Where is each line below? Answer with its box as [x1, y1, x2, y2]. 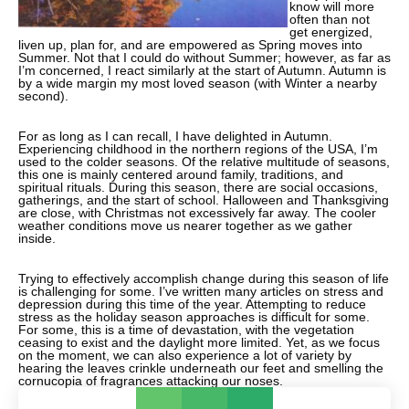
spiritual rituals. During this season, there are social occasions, [18, 179, 378, 194]
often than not [289, 11, 370, 26]
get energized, [289, 24, 372, 39]
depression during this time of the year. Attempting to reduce [18, 296, 366, 311]
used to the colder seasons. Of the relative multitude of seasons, [18, 153, 390, 169]
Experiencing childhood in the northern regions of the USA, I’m [18, 141, 378, 156]
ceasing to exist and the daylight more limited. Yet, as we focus [18, 334, 380, 350]
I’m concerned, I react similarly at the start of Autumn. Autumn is [18, 62, 386, 78]
